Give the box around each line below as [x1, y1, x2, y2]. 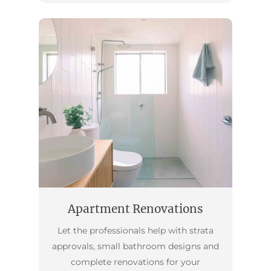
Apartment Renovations [68, 201, 203, 217]
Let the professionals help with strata [57, 225, 214, 237]
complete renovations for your [71, 256, 200, 268]
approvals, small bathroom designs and [52, 241, 219, 252]
